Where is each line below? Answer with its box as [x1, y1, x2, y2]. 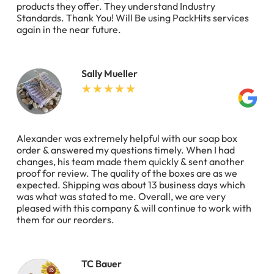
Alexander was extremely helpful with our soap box [17, 131, 237, 144]
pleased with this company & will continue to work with [17, 201, 251, 214]
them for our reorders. [17, 213, 114, 226]
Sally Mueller [81, 67, 138, 80]
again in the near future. [17, 23, 121, 36]
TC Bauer [81, 257, 122, 270]
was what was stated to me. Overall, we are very [17, 190, 226, 202]
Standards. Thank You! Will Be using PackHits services [17, 12, 249, 24]
